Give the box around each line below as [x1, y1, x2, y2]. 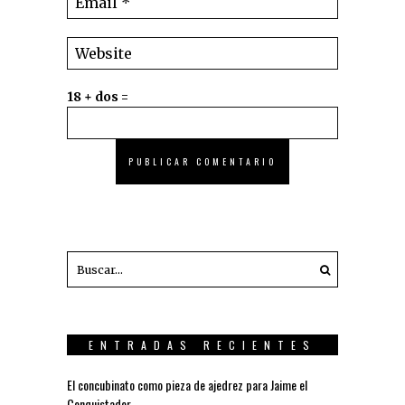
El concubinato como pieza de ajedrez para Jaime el [67, 375, 307, 395]
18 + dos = [67, 89, 128, 106]
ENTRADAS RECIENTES [89, 337, 316, 353]
